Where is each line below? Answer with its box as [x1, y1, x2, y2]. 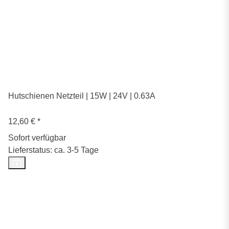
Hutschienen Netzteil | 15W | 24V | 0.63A [8, 91, 155, 101]
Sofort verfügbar [8, 133, 66, 143]
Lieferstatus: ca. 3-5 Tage [8, 146, 99, 155]
